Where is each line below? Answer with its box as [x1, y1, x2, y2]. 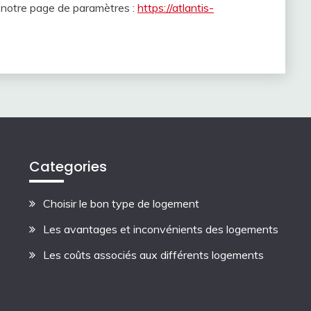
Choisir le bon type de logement [43, 196, 200, 211]
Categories [29, 157, 108, 177]
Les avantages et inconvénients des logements [43, 222, 279, 237]
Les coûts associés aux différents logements [43, 248, 264, 262]
